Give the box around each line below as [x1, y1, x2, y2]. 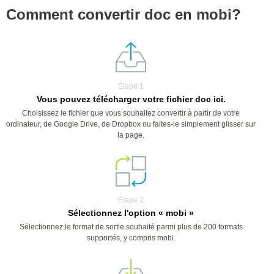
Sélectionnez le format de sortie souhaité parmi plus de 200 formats [19, 223, 243, 231]
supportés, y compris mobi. [86, 234, 176, 242]
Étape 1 [118, 82, 144, 91]
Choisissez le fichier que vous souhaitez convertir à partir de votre [22, 109, 240, 117]
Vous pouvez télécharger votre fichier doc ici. [36, 94, 226, 104]
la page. [117, 131, 144, 139]
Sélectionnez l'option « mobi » [68, 208, 194, 218]
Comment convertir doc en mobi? [6, 6, 241, 23]
